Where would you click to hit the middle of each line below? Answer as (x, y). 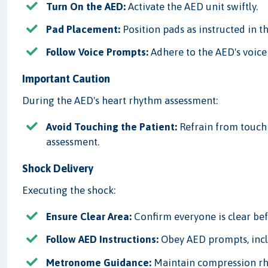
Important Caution (66, 79)
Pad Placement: (83, 29)
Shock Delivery (58, 169)
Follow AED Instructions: (103, 240)
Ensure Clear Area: (89, 217)
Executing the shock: (69, 191)
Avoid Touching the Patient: (112, 127)
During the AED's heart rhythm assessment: (120, 101)
